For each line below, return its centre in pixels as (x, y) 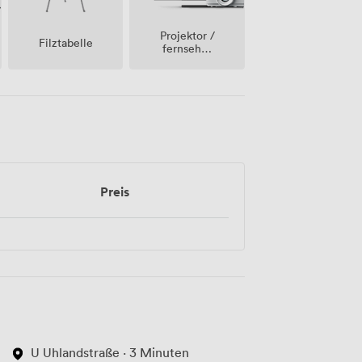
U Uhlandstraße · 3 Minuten (109, 352)
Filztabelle (65, 42)
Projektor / (187, 36)
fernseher (187, 48)
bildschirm (187, 74)
